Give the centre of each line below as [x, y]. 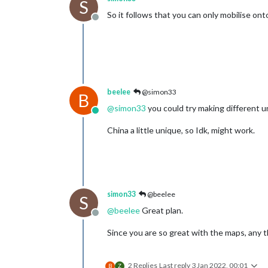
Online [108, 116]
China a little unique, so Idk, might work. [181, 130]
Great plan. [162, 210]
